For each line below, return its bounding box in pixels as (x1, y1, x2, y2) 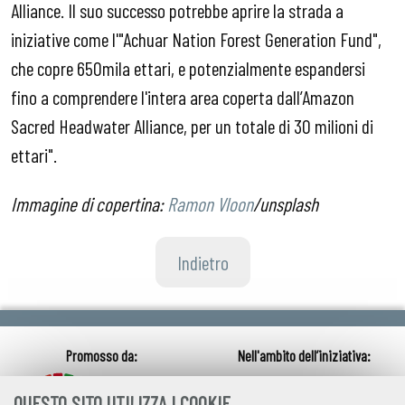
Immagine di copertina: (11, 191, 167, 215)
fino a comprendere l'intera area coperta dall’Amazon (11, 85, 354, 109)
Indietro (176, 250, 229, 275)
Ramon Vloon (167, 191, 253, 215)
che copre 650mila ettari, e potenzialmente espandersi (11, 56, 365, 80)
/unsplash (253, 191, 318, 215)
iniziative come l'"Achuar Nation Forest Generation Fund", (11, 27, 381, 52)
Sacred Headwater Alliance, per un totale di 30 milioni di (11, 114, 373, 138)
